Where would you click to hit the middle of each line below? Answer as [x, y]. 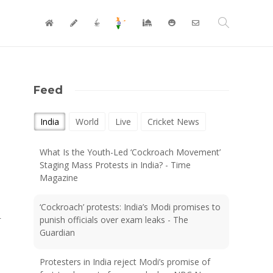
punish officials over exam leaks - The [114, 220]
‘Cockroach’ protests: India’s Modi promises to [130, 207]
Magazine [59, 178]
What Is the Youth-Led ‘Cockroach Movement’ [130, 152]
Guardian [58, 232]
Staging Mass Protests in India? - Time [115, 165]
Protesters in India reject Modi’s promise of [125, 262]
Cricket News [174, 122]
